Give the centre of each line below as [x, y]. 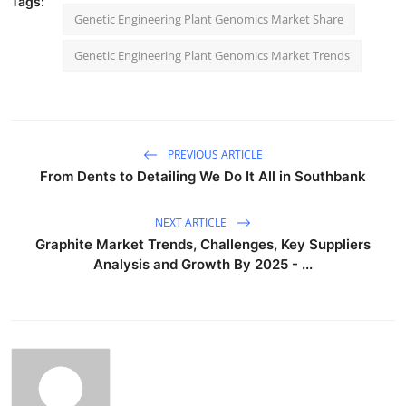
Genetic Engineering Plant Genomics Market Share [209, 19]
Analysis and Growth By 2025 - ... [203, 265]
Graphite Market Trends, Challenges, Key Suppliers [203, 245]
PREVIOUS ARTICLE [214, 154]
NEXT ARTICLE [192, 222]
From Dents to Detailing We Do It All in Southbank [203, 177]
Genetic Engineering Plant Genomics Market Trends [212, 56]
